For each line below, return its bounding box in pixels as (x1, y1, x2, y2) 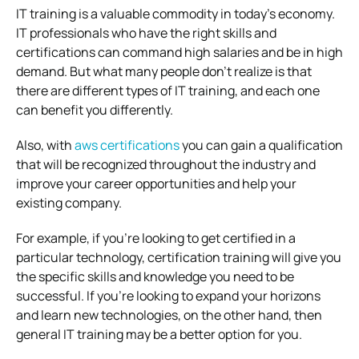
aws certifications (75, 135, 179, 154)
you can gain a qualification (179, 135, 343, 154)
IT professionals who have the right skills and (16, 23, 276, 42)
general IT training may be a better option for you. (16, 325, 302, 343)
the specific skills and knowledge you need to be (16, 267, 294, 285)
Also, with (16, 135, 75, 154)
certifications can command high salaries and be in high (16, 42, 343, 61)
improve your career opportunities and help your (16, 174, 296, 192)
